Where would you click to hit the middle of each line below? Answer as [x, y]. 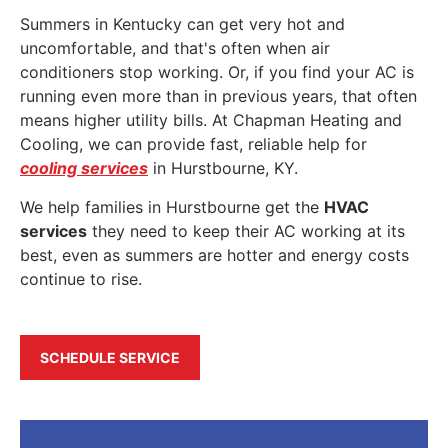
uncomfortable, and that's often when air [175, 48]
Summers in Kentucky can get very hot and [182, 24]
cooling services [84, 168]
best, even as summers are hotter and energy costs [214, 254]
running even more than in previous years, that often [218, 96]
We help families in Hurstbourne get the [172, 206]
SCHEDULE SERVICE [110, 358]
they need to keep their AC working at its [246, 230]
